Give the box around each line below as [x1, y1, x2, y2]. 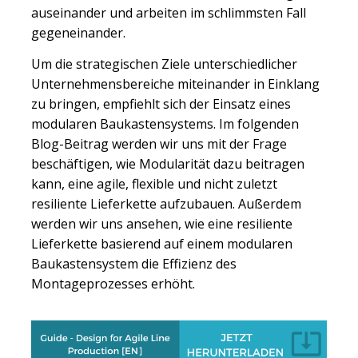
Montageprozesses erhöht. [31, 274, 195, 292]
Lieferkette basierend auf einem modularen [31, 234, 292, 253]
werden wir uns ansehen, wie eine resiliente [31, 214, 292, 233]
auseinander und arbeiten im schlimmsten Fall [31, 4, 306, 22]
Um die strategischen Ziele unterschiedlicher [31, 54, 297, 73]
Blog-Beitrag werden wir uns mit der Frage [31, 134, 287, 153]
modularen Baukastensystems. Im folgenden [31, 114, 299, 133]
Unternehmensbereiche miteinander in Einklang [31, 74, 320, 93]
